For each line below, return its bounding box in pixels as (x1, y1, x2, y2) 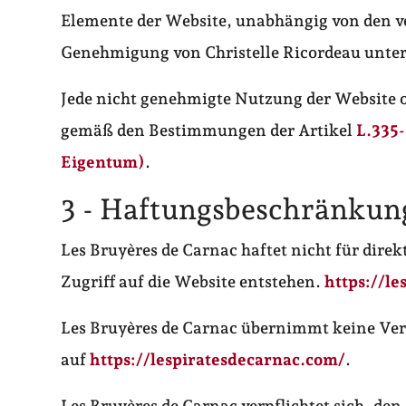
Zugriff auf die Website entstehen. (61, 272, 325, 292)
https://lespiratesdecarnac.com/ (90, 350, 346, 370)
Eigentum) (61, 152, 146, 172)
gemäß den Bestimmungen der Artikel (61, 121, 357, 140)
